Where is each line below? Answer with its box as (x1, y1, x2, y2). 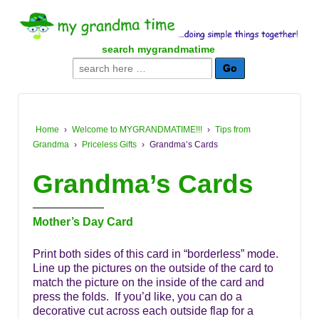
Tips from (215, 125, 251, 135)
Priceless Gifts (82, 140, 137, 150)
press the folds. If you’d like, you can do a (33, 291, 242, 303)
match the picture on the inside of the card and (33, 276, 264, 289)
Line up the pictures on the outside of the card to (33, 262, 273, 275)
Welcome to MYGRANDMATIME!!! (72, 125, 202, 135)
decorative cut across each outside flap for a (33, 305, 253, 318)
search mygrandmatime (102, 43, 215, 56)
